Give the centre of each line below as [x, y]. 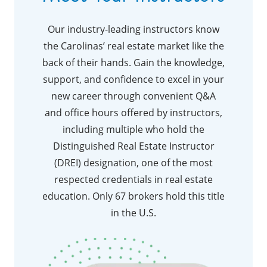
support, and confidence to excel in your [133, 80]
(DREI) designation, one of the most [133, 163]
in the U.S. [133, 213]
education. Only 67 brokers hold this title [133, 196]
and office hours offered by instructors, [133, 113]
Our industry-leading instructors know [133, 30]
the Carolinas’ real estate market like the [133, 46]
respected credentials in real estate [133, 180]
